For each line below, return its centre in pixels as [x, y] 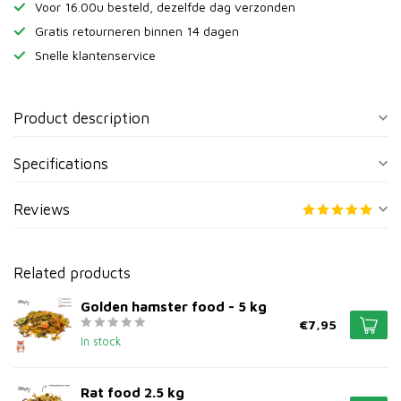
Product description [81, 118]
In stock [101, 341]
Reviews [42, 209]
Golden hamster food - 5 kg [174, 306]
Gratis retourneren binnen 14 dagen [137, 31]
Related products [72, 273]
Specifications [61, 164]
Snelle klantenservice [95, 55]
